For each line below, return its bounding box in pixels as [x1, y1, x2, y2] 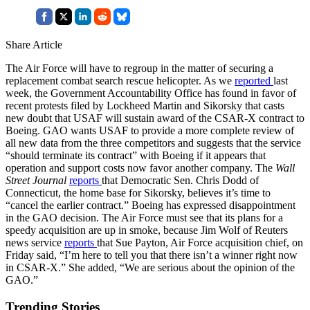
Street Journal [6, 174, 66, 186]
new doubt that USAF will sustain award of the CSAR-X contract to [6, 111, 304, 124]
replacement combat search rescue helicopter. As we [6, 74, 235, 86]
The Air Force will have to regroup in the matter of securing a [6, 62, 273, 74]
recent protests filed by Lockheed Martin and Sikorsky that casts [6, 99, 284, 111]
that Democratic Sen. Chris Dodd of [102, 174, 259, 186]
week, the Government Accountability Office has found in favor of [6, 86, 296, 99]
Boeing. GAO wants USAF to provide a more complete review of [6, 124, 294, 136]
